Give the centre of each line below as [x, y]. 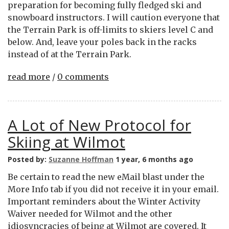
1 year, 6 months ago [153, 159]
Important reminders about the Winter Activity [104, 201]
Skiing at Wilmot [66, 142]
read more [29, 77]
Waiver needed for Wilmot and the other [90, 214]
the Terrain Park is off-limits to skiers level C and [110, 30]
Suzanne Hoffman [81, 159]
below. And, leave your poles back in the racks [102, 42]
